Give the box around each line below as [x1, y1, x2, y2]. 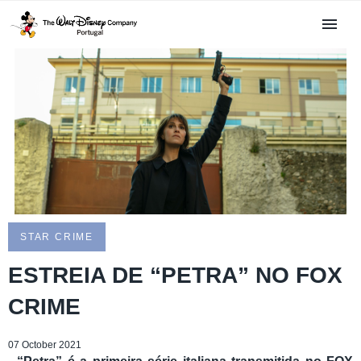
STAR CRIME [20, 231, 93, 243]
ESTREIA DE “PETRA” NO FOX [8, 263, 342, 288]
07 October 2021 [8, 339, 81, 351]
